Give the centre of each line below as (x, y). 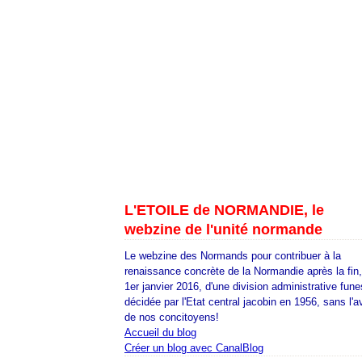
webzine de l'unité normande (223, 229)
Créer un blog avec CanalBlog (194, 348)
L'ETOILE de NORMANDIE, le (224, 210)
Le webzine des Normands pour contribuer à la (233, 256)
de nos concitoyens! (172, 317)
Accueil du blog (160, 333)
